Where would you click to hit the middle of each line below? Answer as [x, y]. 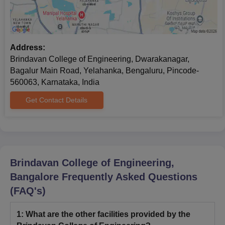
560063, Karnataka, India [55, 82]
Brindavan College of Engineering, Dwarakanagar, [100, 59]
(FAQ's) [28, 191]
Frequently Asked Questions [128, 177]
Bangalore [34, 177]
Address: [28, 48]
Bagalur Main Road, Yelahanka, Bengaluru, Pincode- [104, 71]
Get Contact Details [57, 100]
